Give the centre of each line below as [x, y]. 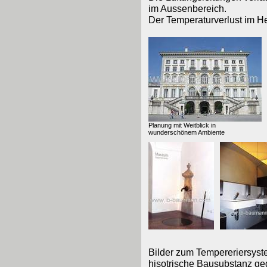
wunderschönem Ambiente [186, 132]
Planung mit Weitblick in [182, 125]
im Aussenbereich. [187, 8]
